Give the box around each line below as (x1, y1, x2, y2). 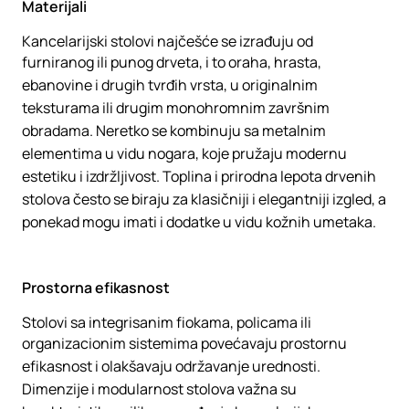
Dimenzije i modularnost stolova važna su (22, 379, 297, 399)
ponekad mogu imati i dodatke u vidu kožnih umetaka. (22, 212, 376, 232)
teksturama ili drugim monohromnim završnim (22, 98, 330, 118)
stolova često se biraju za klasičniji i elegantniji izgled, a (22, 189, 386, 209)
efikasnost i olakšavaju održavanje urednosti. (22, 356, 320, 376)
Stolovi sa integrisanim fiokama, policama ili (22, 312, 311, 332)
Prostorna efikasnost (22, 278, 170, 298)
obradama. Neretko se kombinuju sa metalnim (22, 121, 326, 141)
